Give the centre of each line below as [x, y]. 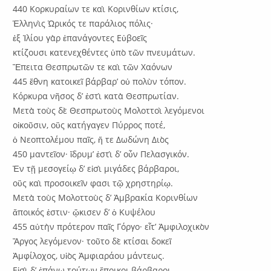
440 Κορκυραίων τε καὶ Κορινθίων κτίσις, [96, 8]
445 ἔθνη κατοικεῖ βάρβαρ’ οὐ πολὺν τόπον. [100, 81]
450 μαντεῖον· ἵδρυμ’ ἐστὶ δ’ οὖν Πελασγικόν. [101, 154]
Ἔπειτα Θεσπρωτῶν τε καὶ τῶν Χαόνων [93, 67]
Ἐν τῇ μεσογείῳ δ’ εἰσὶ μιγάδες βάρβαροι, [96, 168]
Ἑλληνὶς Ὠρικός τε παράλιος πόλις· [83, 23]
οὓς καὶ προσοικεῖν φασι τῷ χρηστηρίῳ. [93, 183]
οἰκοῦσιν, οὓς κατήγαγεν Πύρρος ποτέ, [89, 125]
